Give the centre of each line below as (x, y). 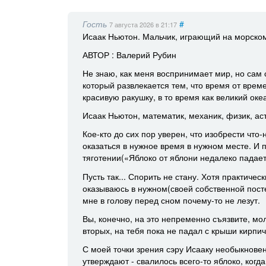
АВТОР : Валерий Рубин (129, 54)
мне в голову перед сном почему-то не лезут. (171, 200)
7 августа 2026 (132, 24)
